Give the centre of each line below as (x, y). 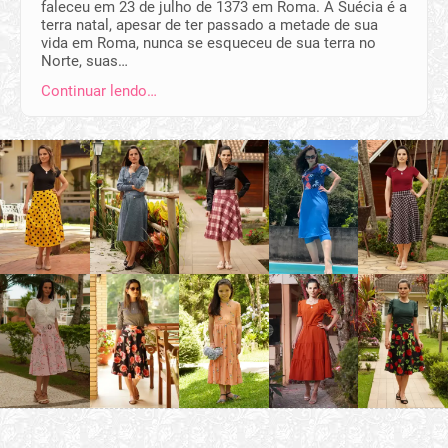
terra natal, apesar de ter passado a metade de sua (209, 24)
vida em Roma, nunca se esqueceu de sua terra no (208, 42)
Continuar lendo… (99, 90)
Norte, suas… (84, 60)
